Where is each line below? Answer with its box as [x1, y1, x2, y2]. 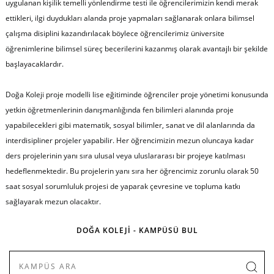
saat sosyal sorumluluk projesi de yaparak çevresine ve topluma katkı [5, 180, 240, 191]
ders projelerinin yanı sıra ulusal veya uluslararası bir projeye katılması [5, 150, 245, 161]
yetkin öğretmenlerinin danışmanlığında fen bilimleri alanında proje [5, 104, 234, 115]
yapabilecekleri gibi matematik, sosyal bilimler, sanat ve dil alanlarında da [5, 119, 255, 130]
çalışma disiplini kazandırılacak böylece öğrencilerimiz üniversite [5, 28, 224, 39]
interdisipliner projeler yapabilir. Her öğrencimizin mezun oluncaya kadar [5, 135, 254, 146]
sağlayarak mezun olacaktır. [5, 196, 101, 207]
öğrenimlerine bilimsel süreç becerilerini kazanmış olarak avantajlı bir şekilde [5, 43, 268, 54]
